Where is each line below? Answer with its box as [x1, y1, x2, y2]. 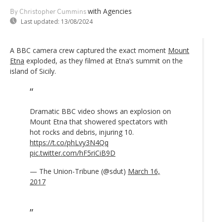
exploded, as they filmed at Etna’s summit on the [24, 55, 183, 65]
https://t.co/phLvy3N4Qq [30, 137, 109, 147]
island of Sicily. [10, 66, 56, 76]
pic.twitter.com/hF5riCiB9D [30, 148, 115, 158]
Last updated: [21, 17, 59, 26]
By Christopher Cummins [10, 8, 86, 16]
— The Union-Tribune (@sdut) [30, 166, 128, 176]
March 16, [128, 166, 160, 176]
